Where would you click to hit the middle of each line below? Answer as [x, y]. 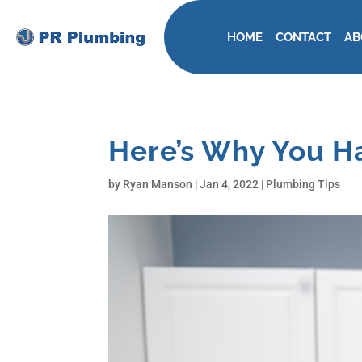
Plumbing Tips [303, 184]
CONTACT [303, 37]
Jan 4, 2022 [229, 184]
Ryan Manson [158, 184]
